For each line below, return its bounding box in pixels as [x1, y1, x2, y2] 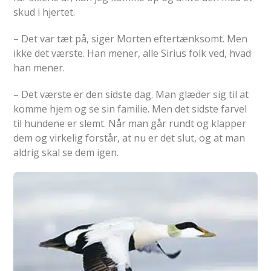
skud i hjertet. [13, 5, 76, 19]
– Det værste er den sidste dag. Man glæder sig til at [13, 88, 249, 102]
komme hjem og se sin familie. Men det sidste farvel [13, 102, 247, 116]
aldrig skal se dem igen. [13, 146, 119, 160]
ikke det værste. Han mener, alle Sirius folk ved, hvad [13, 47, 252, 60]
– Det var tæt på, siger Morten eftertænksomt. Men [13, 32, 248, 46]
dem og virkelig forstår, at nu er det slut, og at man [13, 131, 246, 145]
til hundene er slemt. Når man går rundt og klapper [13, 117, 247, 131]
